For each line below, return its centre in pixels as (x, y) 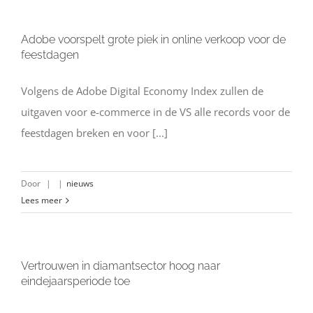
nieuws (80, 183)
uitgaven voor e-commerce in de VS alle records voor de (155, 112)
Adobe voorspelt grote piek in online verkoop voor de (153, 39)
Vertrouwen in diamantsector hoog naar (121, 266)
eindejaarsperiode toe (75, 281)
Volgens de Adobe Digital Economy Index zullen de (142, 91)
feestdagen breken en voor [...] (94, 133)
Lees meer (42, 200)
